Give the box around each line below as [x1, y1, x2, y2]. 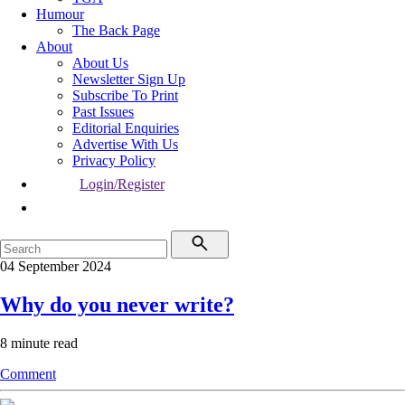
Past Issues [72, 104, 134, 119]
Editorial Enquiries [72, 120, 179, 136]
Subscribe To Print [72, 88, 178, 103]
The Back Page [72, 23, 160, 38]
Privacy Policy [72, 153, 155, 168]
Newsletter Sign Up [72, 71, 185, 87]
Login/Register [80, 176, 165, 192]
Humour [36, 6, 84, 22]
